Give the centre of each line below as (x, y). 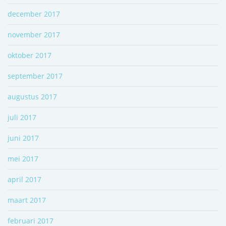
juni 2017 (23, 138)
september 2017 (35, 76)
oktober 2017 (30, 55)
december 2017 (34, 14)
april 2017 (24, 179)
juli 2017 (22, 117)
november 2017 (34, 34)
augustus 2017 (32, 96)
